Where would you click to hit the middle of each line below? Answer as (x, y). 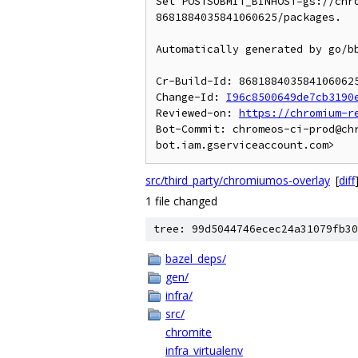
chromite (189, 332)
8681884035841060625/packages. (249, 17)
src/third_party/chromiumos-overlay (238, 180)
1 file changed (181, 201)
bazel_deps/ (196, 259)
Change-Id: (191, 97)
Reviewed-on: (197, 113)
